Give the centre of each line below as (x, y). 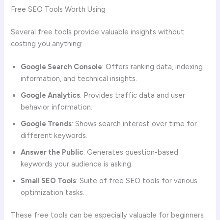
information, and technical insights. (79, 78)
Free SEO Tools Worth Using (58, 9)
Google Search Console (62, 67)
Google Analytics (51, 95)
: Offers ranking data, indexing (153, 67)
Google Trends (46, 124)
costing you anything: (47, 43)
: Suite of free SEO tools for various (137, 180)
